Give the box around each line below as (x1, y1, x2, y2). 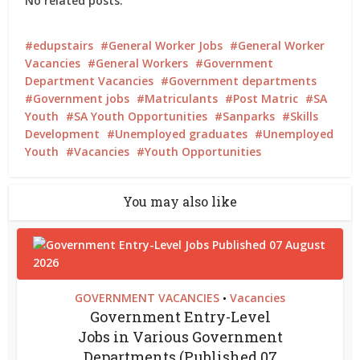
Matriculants (145, 91, 219, 106)
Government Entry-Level (89, 307, 271, 326)
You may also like (123, 193, 237, 210)
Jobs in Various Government (77, 327, 283, 346)
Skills (290, 108, 319, 124)
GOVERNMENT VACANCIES (75, 290, 219, 305)
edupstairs (33, 38, 94, 53)
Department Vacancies (25, 73, 154, 88)
